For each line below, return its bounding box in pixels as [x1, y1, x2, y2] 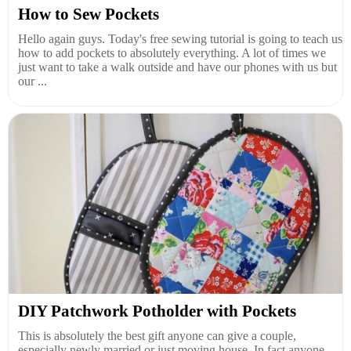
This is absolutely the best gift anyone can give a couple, [18, 328, 296, 342]
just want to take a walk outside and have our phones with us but [18, 60, 337, 74]
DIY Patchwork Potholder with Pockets [18, 301, 296, 320]
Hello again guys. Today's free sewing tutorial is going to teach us [18, 31, 342, 45]
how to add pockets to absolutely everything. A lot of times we [18, 45, 326, 60]
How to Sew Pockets [18, 4, 159, 24]
